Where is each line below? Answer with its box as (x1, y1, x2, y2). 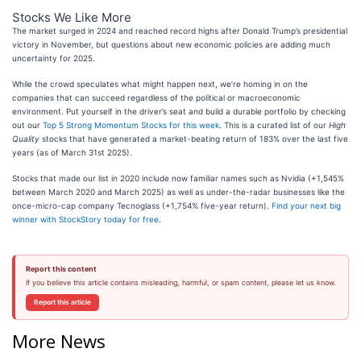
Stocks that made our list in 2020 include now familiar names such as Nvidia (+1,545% (12, 173, 344, 183)
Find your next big (272, 201, 341, 210)
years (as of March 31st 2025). (12, 147, 132, 157)
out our (12, 120, 43, 130)
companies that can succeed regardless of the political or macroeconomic (12, 93, 301, 102)
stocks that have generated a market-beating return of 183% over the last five (39, 134, 348, 143)
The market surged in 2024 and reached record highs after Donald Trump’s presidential (12, 26, 347, 35)
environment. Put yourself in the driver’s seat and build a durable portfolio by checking (12, 106, 346, 116)
